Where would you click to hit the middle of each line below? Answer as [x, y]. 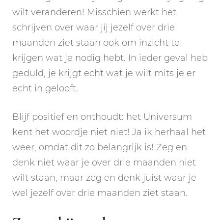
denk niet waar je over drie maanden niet [104, 162]
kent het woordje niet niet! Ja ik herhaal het [109, 132]
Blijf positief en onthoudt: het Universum [102, 117]
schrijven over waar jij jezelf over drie [94, 27]
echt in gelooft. [45, 88]
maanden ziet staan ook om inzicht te [96, 42]
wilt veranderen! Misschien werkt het [94, 12]
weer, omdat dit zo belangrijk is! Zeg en [100, 147]
